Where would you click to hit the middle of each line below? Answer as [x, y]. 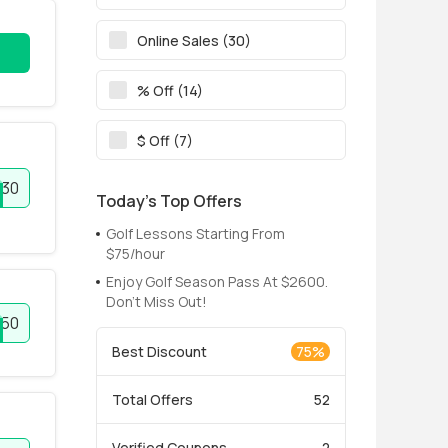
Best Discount [159, 351]
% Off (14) [170, 90]
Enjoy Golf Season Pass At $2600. [217, 281]
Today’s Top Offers [169, 201]
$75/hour [135, 253]
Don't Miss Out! [156, 301]
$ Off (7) [165, 140]
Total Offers [152, 399]
